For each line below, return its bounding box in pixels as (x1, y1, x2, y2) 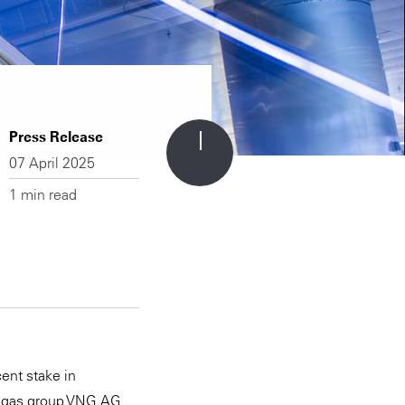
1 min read (9, 185, 77, 203)
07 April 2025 (9, 154, 95, 172)
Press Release (9, 127, 103, 146)
